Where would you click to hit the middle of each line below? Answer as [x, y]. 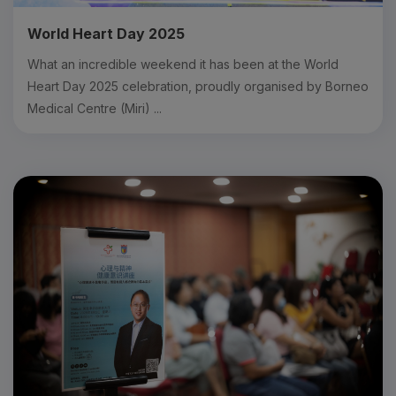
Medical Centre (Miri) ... [95, 108]
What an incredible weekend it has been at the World [183, 64]
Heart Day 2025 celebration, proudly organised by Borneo [198, 86]
